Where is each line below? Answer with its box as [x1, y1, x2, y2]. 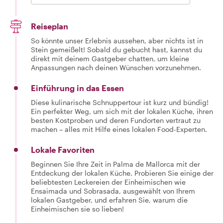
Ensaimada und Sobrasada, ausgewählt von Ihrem [31, 186, 195, 195]
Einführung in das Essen [31, 83, 124, 93]
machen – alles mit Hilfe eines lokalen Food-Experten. [31, 124, 207, 133]
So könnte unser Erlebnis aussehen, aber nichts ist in [31, 36, 203, 45]
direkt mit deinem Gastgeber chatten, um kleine [31, 54, 189, 63]
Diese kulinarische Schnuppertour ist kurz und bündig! [31, 98, 209, 107]
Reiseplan [31, 21, 68, 31]
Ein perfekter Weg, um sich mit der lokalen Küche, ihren [31, 107, 213, 115]
